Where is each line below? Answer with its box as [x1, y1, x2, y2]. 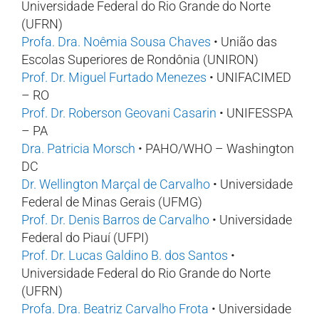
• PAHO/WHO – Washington [135, 141, 294, 156]
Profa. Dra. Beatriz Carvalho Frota [21, 301, 209, 316]
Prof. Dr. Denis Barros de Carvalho [21, 212, 209, 227]
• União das [211, 34, 277, 49]
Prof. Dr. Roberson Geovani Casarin [21, 105, 216, 120]
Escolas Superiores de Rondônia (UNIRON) [21, 52, 258, 67]
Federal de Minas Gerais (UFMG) [21, 194, 202, 209]
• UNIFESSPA [216, 105, 293, 120]
